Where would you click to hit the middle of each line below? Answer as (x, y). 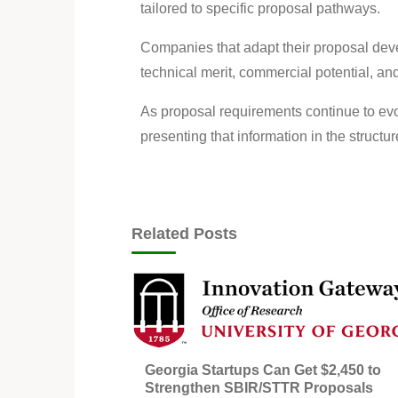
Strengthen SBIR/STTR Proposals (259, 388)
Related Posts (184, 233)
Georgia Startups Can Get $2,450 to (263, 370)
